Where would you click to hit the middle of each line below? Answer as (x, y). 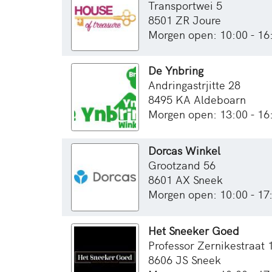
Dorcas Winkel (184, 151)
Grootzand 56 (182, 165)
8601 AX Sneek (185, 180)
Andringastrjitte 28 (194, 85)
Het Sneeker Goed (193, 230)
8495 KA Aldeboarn (197, 100)
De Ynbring (175, 70)
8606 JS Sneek (184, 259)
